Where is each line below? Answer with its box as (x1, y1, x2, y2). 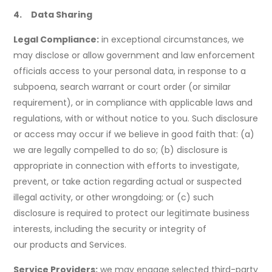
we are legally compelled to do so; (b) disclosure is (13, 144, 228, 157)
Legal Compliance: (13, 33, 100, 46)
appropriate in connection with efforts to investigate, (13, 160, 240, 172)
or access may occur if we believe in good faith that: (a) (13, 128, 255, 141)
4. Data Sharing (13, 8, 93, 21)
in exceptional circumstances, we (99, 33, 245, 46)
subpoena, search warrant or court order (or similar (13, 81, 231, 93)
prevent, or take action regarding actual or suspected (13, 175, 242, 188)
